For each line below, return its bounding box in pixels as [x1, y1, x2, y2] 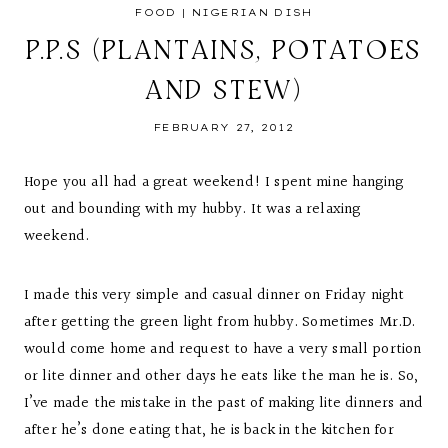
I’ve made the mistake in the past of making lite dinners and [24, 392, 423, 415]
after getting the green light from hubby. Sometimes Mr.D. [24, 311, 416, 334]
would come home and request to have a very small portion [24, 338, 422, 361]
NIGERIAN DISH [191, 6, 313, 19]
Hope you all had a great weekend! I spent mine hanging [24, 171, 404, 194]
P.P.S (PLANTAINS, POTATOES [26, 32, 422, 66]
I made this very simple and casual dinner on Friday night [24, 284, 405, 307]
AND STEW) [145, 72, 303, 106]
